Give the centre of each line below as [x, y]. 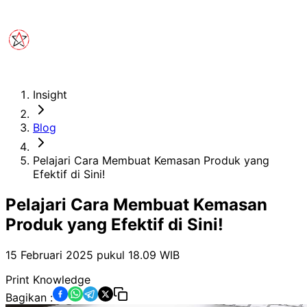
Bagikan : [29, 297]
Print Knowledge [48, 279]
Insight [50, 95]
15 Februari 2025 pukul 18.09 [81, 255]
